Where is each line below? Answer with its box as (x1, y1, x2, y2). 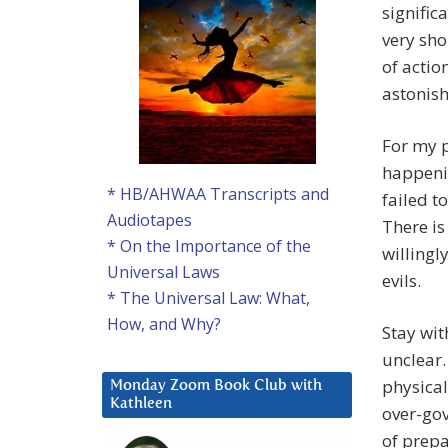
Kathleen (110, 396, 172, 412)
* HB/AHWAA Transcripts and (107, 183, 329, 206)
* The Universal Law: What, (107, 287, 310, 310)
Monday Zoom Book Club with (110, 378, 322, 394)
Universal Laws (107, 261, 220, 284)
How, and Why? (107, 313, 221, 336)
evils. (382, 269, 421, 293)
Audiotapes (107, 209, 192, 232)
